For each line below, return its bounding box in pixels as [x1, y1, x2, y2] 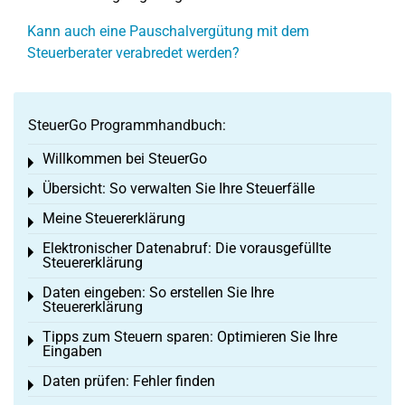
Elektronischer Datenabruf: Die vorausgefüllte [42, 240, 331, 257]
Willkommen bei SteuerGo [42, 150, 207, 167]
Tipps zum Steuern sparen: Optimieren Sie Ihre [42, 328, 337, 345]
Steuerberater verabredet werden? [27, 44, 240, 61]
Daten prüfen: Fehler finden [42, 372, 215, 390]
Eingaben [42, 343, 102, 360]
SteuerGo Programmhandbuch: [28, 117, 226, 134]
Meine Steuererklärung [42, 210, 185, 227]
